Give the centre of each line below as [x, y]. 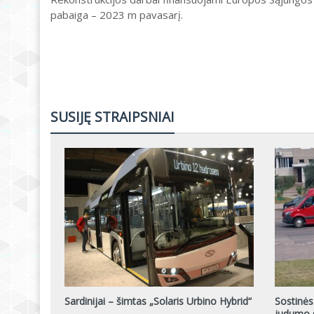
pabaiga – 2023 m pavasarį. [117, 15]
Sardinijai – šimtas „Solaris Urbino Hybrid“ [158, 301]
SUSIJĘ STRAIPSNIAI [112, 117]
